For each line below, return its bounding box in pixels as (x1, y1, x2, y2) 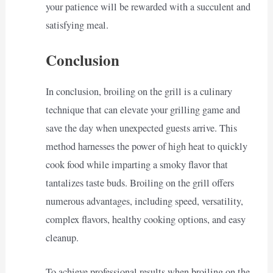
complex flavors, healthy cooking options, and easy (45, 212, 246, 226)
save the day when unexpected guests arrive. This (45, 121, 237, 135)
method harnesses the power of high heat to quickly (45, 139, 247, 153)
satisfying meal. (45, 18, 108, 32)
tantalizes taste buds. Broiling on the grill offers (45, 175, 234, 190)
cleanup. (45, 230, 79, 244)
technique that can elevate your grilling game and (45, 102, 240, 116)
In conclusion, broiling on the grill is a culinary (45, 84, 232, 98)
